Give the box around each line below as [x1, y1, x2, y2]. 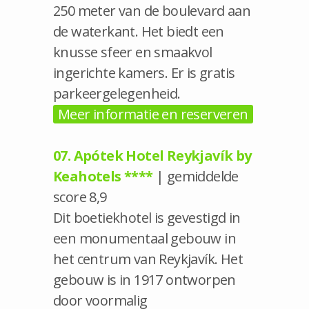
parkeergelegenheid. [53, 83, 181, 103]
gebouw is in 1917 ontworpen [53, 270, 236, 289]
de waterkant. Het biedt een [53, 21, 224, 41]
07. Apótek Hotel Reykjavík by [53, 146, 252, 165]
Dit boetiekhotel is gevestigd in [53, 208, 241, 227]
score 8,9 [53, 187, 107, 206]
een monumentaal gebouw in [53, 228, 236, 248]
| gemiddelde [152, 166, 239, 186]
